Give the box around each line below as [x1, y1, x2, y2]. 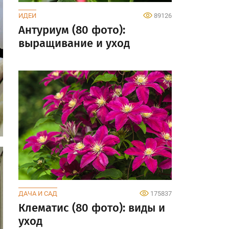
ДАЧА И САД [18, 190, 57, 198]
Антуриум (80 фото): [18, 22, 125, 37]
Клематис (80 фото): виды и [18, 201, 165, 215]
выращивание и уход [18, 36, 130, 50]
